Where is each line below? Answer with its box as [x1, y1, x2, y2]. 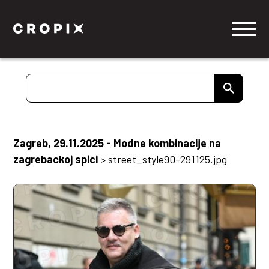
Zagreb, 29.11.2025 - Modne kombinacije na [13, 136, 222, 150]
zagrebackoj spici [13, 153, 98, 166]
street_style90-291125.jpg [108, 153, 228, 166]
